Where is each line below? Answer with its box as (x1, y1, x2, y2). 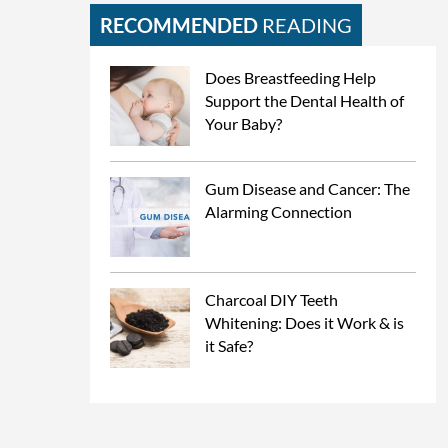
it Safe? (205, 336, 253, 355)
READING (258, 13, 352, 37)
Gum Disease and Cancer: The (205, 179, 410, 198)
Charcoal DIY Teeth (205, 290, 338, 309)
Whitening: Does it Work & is (205, 313, 404, 332)
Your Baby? (205, 114, 282, 133)
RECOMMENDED (100, 13, 258, 37)
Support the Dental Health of (205, 91, 404, 110)
